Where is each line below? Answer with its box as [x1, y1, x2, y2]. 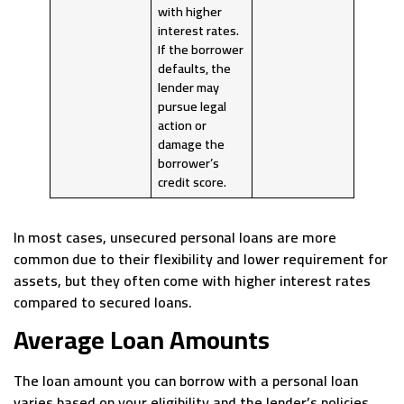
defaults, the [158, 56, 232, 81]
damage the [158, 132, 225, 157]
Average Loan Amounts [14, 317, 270, 364]
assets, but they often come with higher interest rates [14, 267, 371, 295]
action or [158, 113, 207, 138]
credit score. [158, 170, 227, 195]
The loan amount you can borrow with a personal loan [14, 367, 358, 395]
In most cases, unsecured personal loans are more [14, 224, 336, 252]
